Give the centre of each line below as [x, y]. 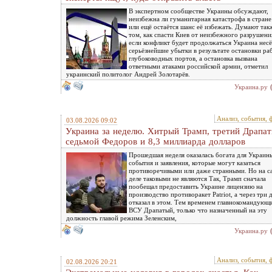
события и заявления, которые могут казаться [195, 163]
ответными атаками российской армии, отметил [198, 66]
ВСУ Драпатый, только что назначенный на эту [198, 210]
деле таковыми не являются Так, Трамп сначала [197, 178]
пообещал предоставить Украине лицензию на [196, 186]
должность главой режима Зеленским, [121, 218]
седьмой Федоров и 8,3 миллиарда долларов [155, 141]
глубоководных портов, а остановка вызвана [193, 58]
